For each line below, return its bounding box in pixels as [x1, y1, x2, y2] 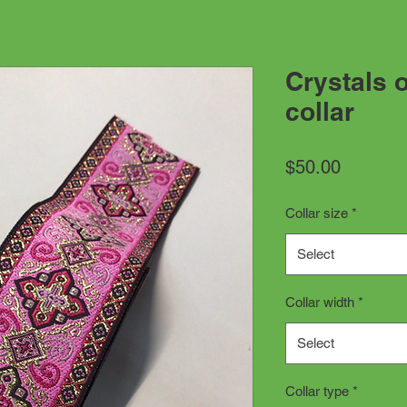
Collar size [285, 205, 348, 221]
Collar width [285, 294, 354, 310]
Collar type [285, 383, 349, 399]
